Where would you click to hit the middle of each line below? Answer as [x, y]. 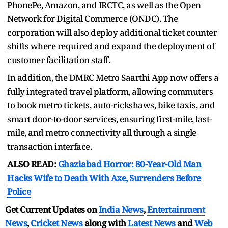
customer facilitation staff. [59, 60]
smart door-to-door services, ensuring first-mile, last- [109, 119]
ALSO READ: [33, 164]
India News [121, 209]
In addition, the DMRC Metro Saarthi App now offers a [113, 77]
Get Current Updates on [52, 209]
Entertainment [176, 209]
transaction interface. [49, 146]
